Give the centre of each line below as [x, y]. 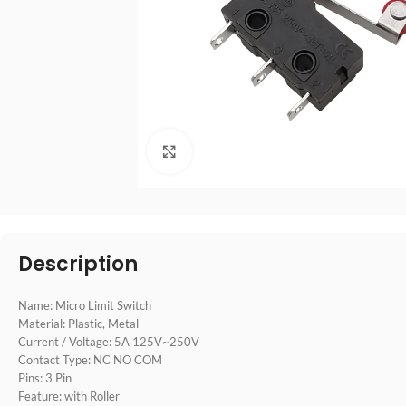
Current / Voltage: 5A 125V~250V [109, 342]
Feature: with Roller [69, 396]
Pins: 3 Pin [45, 378]
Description [78, 264]
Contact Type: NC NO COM [90, 360]
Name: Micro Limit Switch [85, 305]
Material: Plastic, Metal [78, 324]
